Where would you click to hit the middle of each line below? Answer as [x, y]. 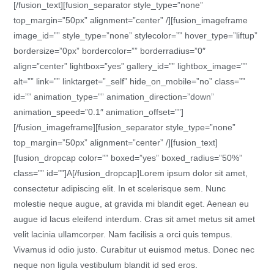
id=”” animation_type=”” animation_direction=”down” [114, 97]
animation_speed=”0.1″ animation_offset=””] [100, 112]
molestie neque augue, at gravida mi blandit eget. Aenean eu [131, 204]
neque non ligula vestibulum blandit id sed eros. [106, 265]
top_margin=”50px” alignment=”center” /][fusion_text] [116, 143]
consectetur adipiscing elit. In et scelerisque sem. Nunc [120, 188]
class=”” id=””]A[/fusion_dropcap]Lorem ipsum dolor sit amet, [131, 173]
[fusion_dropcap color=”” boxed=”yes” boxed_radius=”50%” [128, 158]
